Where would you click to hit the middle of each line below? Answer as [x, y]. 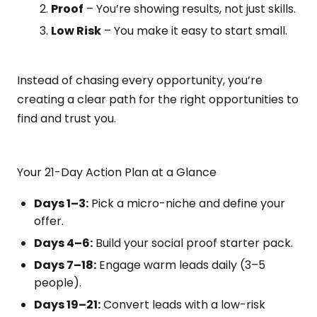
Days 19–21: [67, 305]
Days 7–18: [65, 265]
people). [58, 283]
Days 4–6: [63, 243]
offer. [49, 221]
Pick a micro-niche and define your [187, 203]
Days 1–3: [61, 203]
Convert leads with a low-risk [183, 305]
